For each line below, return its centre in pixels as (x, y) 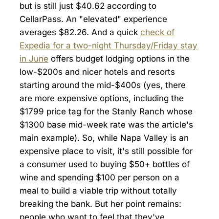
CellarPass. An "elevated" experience (93, 19)
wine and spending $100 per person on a (99, 177)
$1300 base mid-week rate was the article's (106, 124)
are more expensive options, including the (102, 98)
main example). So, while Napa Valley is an (104, 138)
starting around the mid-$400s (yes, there (103, 85)
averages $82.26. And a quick (80, 32)
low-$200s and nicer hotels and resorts (97, 72)
